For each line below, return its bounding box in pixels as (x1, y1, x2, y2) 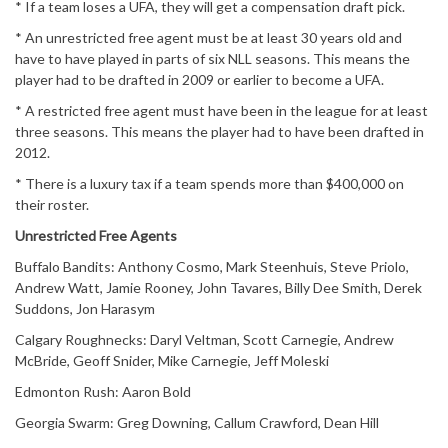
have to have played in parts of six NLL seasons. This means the (15, 50, 410, 68)
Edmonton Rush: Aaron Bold (15, 383, 191, 401)
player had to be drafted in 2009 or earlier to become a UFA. (15, 71, 384, 89)
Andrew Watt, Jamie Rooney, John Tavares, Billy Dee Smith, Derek (15, 279, 422, 297)
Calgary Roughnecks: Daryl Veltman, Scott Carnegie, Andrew (15, 331, 394, 349)
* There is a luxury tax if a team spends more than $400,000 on (15, 175, 404, 193)
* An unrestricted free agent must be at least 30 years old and (15, 29, 402, 47)
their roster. (15, 196, 89, 214)
